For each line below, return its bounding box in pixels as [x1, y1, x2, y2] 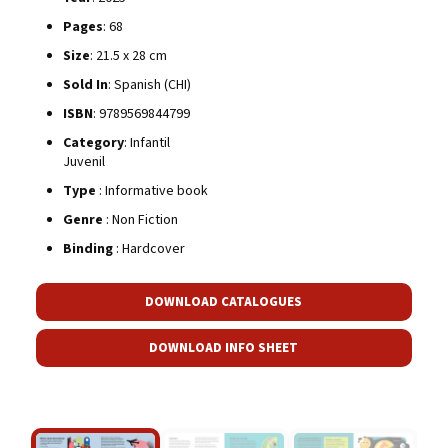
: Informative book [95, 180, 208, 201]
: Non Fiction [102, 209, 178, 230]
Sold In [62, 74, 108, 95]
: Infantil [123, 132, 170, 153]
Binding [62, 238, 113, 259]
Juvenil [62, 151, 105, 172]
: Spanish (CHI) [107, 74, 191, 95]
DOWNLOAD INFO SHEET [149, 338, 299, 357]
